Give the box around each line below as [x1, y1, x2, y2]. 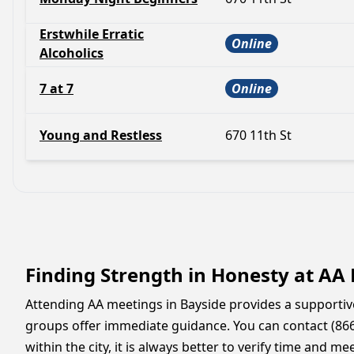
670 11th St [225, 126, 292, 144]
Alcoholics [40, 44, 104, 62]
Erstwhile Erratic [40, 25, 144, 43]
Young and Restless [40, 126, 162, 144]
